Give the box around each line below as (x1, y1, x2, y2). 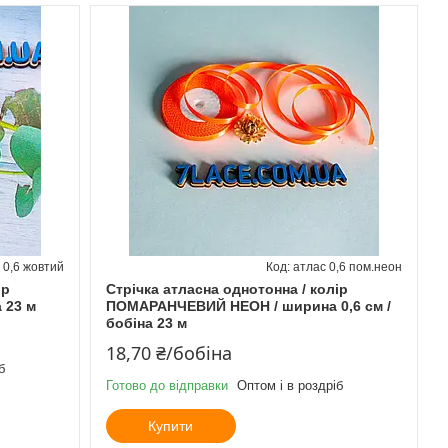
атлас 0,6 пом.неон (292, 259, 402, 274)
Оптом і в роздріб (236, 377, 343, 393)
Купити (148, 417, 194, 434)
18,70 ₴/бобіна (105, 340, 232, 365)
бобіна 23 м (105, 314, 187, 331)
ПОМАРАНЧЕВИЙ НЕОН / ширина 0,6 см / (105, 297, 391, 314)
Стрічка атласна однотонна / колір (105, 280, 348, 297)
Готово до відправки (105, 377, 228, 393)
